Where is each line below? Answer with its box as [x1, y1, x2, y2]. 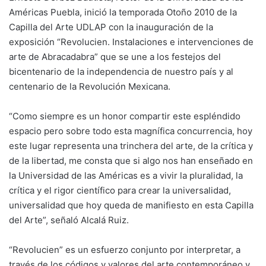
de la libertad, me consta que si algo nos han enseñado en [9, 155, 253, 166]
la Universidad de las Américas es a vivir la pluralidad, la [9, 170, 243, 181]
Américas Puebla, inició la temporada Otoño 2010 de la [9, 7, 237, 18]
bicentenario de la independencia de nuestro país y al [9, 66, 233, 77]
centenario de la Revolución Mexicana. [9, 81, 170, 92]
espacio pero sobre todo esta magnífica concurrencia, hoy [9, 125, 252, 137]
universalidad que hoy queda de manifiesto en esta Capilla [9, 199, 254, 211]
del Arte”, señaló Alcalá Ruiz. [9, 214, 129, 226]
